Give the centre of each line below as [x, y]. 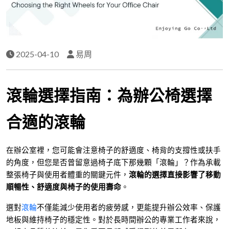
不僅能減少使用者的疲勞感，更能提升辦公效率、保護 [129, 207]
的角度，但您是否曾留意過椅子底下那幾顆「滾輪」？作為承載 [113, 162]
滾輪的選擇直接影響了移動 [175, 175]
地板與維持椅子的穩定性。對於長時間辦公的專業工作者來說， [113, 220]
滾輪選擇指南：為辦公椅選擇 [109, 95]
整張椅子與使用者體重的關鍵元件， [67, 175]
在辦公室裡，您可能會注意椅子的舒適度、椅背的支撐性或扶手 [113, 150]
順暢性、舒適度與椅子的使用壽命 [64, 187]
